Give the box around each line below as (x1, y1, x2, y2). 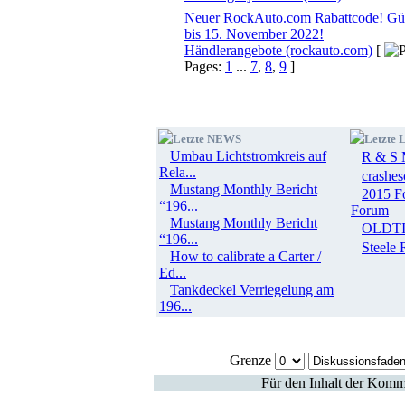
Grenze (229, 353, 271, 368)
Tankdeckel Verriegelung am (170, 282, 334, 297)
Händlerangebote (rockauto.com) (184, 42, 372, 58)
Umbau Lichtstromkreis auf (170, 148, 326, 164)
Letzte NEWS (173, 132, 241, 146)
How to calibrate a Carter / (170, 249, 321, 264)
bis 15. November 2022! (184, 26, 324, 42)
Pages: (184, 59, 225, 74)
